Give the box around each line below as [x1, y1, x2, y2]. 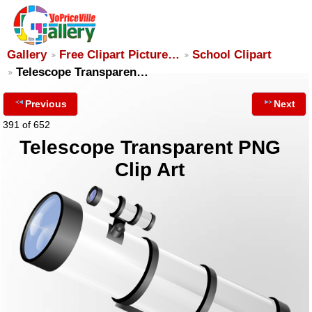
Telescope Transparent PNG [19, 136, 281, 158]
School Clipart [192, 48, 272, 61]
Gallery [7, 48, 47, 61]
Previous [25, 98, 67, 109]
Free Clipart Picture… [59, 48, 180, 61]
